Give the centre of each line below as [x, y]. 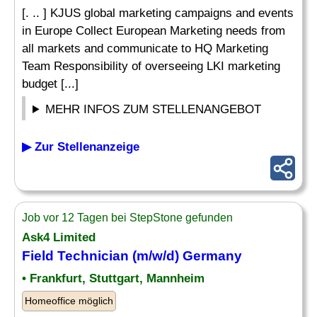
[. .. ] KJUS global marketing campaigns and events [158, 13]
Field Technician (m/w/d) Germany [132, 256]
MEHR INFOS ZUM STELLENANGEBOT [154, 109]
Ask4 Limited [59, 237]
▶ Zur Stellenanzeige [81, 147]
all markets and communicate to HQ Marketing [145, 48]
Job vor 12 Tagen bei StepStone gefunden [127, 218]
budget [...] [50, 84]
